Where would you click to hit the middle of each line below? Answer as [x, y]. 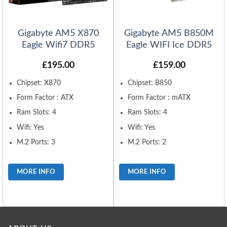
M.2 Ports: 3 [36, 142]
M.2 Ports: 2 [147, 142]
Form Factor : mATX [159, 98]
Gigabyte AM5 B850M [169, 34]
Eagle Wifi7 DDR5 [58, 45]
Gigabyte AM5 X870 [58, 34]
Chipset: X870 [39, 83]
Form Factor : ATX [45, 98]
